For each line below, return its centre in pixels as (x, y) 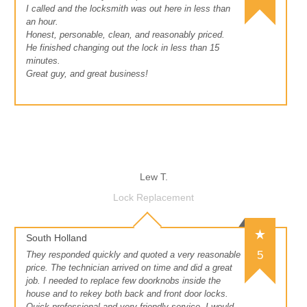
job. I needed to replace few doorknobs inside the (123, 281)
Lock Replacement (153, 198)
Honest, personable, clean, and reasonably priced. (125, 35)
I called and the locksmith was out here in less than (128, 9)
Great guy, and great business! (87, 74)
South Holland (57, 238)
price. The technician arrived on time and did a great (129, 268)
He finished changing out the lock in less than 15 (123, 48)
